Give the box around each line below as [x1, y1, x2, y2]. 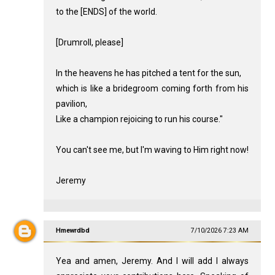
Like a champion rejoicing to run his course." [55, 114, 223, 125]
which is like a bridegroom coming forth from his [55, 83, 249, 94]
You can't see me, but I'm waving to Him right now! [55, 145, 249, 155]
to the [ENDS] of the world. [55, 7, 157, 17]
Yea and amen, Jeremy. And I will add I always [55, 256, 249, 266]
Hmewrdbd [55, 227, 90, 235]
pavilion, [55, 99, 87, 109]
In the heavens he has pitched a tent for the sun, [55, 68, 241, 79]
